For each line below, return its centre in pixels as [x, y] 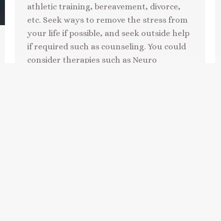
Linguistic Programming [74, 74]
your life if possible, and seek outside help [108, 34]
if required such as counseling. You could [107, 47]
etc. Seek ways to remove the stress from [107, 20]
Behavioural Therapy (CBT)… [83, 100]
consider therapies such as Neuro [92, 60]
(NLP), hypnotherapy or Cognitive [93, 87]
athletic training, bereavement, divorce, [104, 7]
